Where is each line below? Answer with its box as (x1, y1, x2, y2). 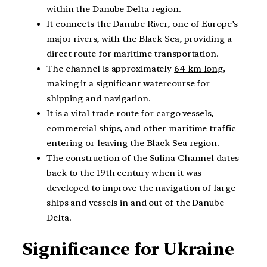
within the (46, 4, 92, 15)
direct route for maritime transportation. (46, 48, 219, 60)
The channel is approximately (46, 63, 175, 74)
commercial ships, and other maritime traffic (46, 123, 236, 134)
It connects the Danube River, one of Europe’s (46, 18, 238, 30)
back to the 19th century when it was (46, 167, 202, 179)
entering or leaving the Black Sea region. (46, 138, 219, 149)
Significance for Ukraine (23, 238, 234, 259)
